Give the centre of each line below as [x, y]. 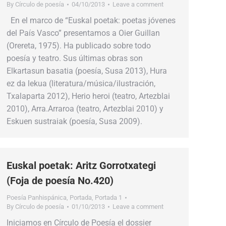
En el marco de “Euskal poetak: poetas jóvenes [91, 20]
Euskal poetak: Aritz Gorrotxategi [81, 165]
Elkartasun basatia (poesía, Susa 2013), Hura [87, 71]
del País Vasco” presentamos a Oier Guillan [83, 33]
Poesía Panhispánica [37, 197]
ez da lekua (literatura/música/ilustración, [81, 83]
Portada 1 [108, 197]
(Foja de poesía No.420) [60, 181]
